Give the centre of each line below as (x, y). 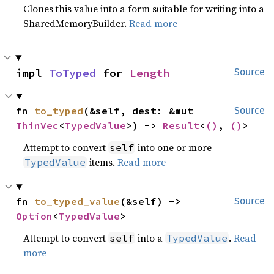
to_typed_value (77, 201)
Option (35, 216)
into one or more (174, 147)
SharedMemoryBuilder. (76, 23)
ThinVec (38, 125)
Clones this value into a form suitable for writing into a (144, 9)
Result (181, 125)
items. (102, 162)
